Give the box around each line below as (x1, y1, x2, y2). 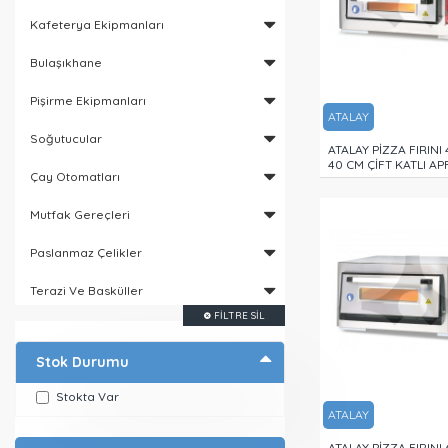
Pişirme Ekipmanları (30, 93, 146, 108)
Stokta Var (56, 389, 119, 404)
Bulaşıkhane (30, 55, 102, 70)
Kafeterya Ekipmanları (30, 17, 164, 32)
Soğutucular (30, 131, 102, 146)
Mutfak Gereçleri (30, 207, 130, 222)
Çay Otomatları (30, 169, 120, 184)
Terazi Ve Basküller (30, 283, 143, 298)
